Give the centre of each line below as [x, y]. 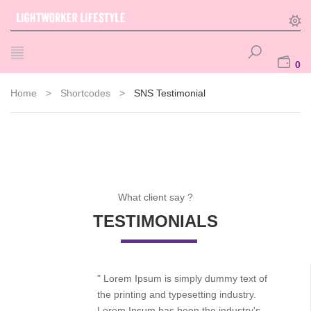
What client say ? [155, 197]
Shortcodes [85, 93]
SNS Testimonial [170, 93]
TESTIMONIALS [155, 221]
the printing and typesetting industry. [177, 294]
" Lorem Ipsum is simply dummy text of [182, 278]
